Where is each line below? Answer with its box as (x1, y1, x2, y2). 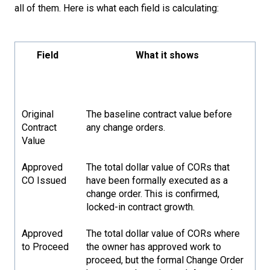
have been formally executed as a (86, 175, 228, 187)
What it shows (136, 49, 199, 61)
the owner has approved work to (86, 241, 222, 253)
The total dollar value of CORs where (86, 228, 240, 240)
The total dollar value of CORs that (86, 162, 230, 174)
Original (22, 108, 54, 121)
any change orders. (86, 122, 166, 134)
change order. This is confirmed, (86, 188, 220, 200)
